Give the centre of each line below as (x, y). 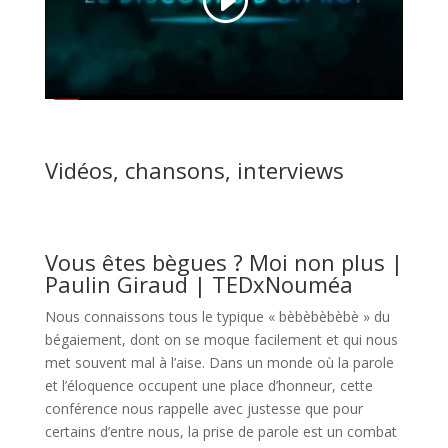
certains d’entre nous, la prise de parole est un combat (220, 432)
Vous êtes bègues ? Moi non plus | (223, 262)
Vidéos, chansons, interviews (194, 170)
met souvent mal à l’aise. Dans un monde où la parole (219, 363)
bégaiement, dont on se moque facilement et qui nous (221, 340)
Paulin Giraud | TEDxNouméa (198, 284)
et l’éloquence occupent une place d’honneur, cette (208, 386)
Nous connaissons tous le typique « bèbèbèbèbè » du (217, 317)
